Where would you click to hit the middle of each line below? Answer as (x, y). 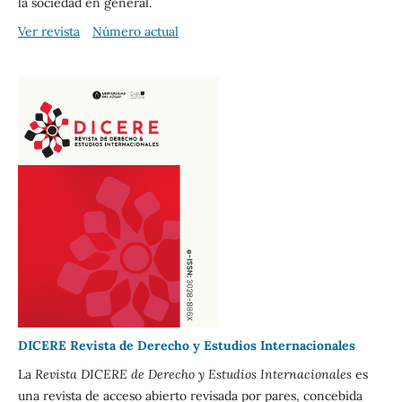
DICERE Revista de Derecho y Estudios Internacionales (186, 345)
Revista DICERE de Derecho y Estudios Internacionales (193, 374)
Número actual (135, 31)
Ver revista (48, 31)
